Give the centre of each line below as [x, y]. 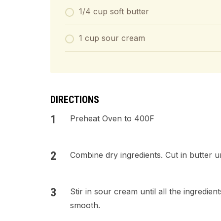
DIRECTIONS [75, 100]
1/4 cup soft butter [114, 11]
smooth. [85, 205]
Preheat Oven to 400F [112, 118]
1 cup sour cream [112, 38]
